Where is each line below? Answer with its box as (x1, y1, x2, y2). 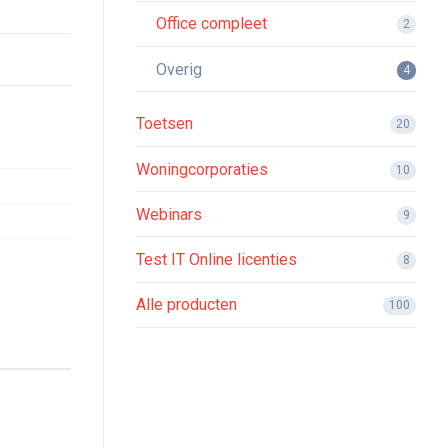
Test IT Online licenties (136, 249, 297, 269)
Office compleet (156, 14, 267, 34)
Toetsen (136, 114, 193, 134)
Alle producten (136, 295, 237, 315)
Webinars (136, 204, 202, 224)
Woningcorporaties (136, 159, 268, 179)
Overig (156, 59, 202, 79)
